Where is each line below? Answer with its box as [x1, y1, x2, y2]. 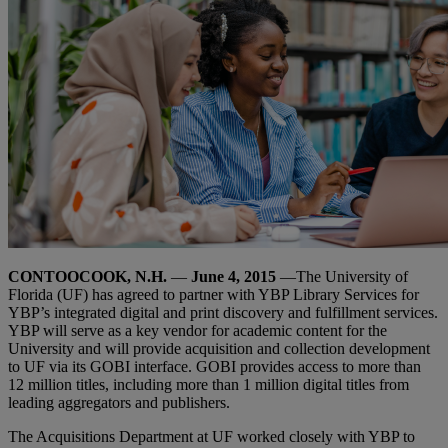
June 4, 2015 [191, 268, 276, 286]
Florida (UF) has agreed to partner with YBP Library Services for [8, 286, 419, 304]
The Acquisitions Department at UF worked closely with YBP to [8, 428, 415, 446]
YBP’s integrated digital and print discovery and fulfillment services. [8, 304, 438, 322]
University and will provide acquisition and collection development [8, 340, 430, 358]
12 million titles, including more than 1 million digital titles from [8, 376, 409, 394]
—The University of [276, 268, 408, 286]
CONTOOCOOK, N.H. [8, 268, 167, 286]
